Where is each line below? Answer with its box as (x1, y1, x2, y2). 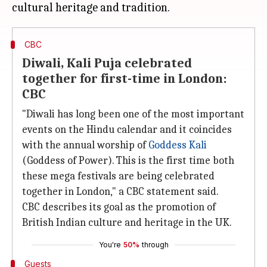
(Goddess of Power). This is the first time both (22, 154, 234, 167)
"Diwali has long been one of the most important (22, 108, 244, 120)
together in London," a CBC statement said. (22, 185, 219, 198)
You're (98, 240, 121, 249)
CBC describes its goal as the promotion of (22, 201, 216, 213)
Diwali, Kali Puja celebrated (22, 55, 192, 71)
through (141, 240, 169, 249)
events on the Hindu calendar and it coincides (22, 123, 232, 136)
